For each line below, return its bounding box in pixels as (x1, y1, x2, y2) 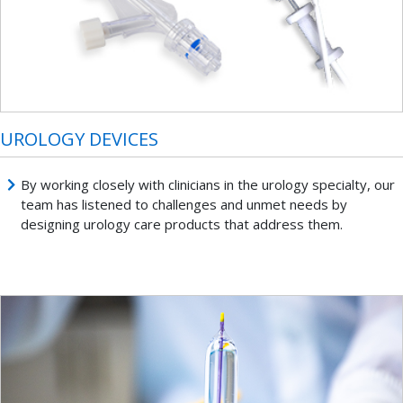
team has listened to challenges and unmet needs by (20, 194, 347, 213)
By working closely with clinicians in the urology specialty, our (20, 175, 395, 193)
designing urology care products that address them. (20, 214, 343, 233)
